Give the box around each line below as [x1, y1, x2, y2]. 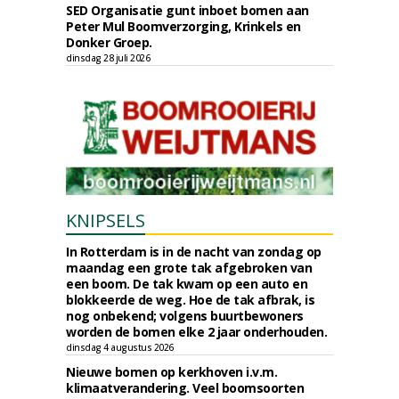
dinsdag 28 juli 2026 [66, 52, 150, 64]
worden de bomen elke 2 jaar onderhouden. [66, 323, 327, 340]
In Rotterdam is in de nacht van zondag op [66, 243, 322, 260]
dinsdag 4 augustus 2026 [66, 341, 174, 354]
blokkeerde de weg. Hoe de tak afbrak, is [66, 291, 314, 308]
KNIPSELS [66, 208, 145, 232]
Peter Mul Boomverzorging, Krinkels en [66, 18, 301, 35]
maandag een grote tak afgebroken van [66, 259, 312, 276]
